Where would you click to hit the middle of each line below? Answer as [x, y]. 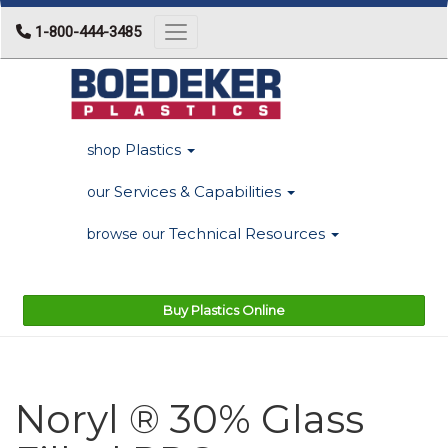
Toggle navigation [232, 34]
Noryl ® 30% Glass [189, 418]
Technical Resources [249, 233]
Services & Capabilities [199, 191]
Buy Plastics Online [224, 309]
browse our [126, 233]
